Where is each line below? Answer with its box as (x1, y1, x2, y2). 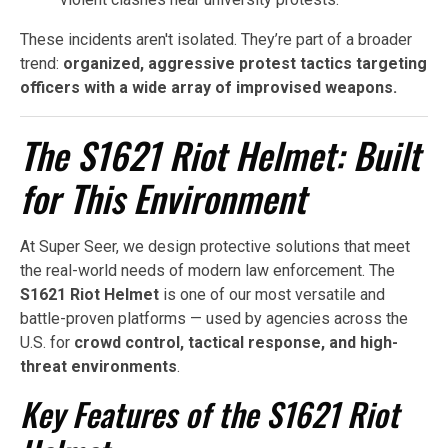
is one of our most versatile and (159, 284, 385, 304)
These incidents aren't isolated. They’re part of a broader (20, 29, 412, 49)
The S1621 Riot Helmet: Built (20, 127, 420, 181)
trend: (20, 53, 63, 73)
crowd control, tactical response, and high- (74, 332, 398, 352)
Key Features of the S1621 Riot (20, 389, 399, 437)
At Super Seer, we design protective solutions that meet (20, 236, 410, 256)
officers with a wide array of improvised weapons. (20, 77, 397, 97)
